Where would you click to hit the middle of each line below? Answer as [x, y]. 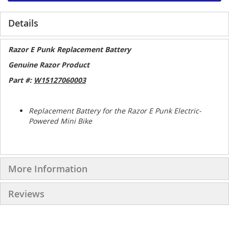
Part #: [21, 80]
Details [23, 23]
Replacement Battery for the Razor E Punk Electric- [115, 111]
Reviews [26, 194]
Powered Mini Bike [61, 121]
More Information [48, 169]
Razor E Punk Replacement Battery [70, 49]
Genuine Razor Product [50, 65]
